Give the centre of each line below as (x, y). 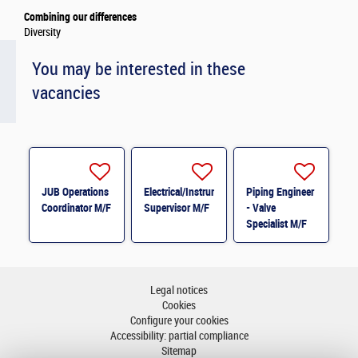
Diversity (42, 33)
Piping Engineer (280, 192)
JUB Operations (75, 192)
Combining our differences (80, 17)
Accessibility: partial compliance (179, 336)
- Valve (261, 208)
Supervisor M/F (177, 208)
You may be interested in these (139, 70)
